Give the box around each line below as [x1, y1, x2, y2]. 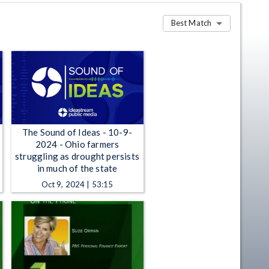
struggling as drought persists [15, 150, 139, 162]
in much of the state [37, 162, 118, 174]
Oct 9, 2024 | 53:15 [41, 179, 113, 189]
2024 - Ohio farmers [35, 138, 119, 150]
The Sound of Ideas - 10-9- [22, 126, 133, 138]
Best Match [171, 18, 211, 28]
